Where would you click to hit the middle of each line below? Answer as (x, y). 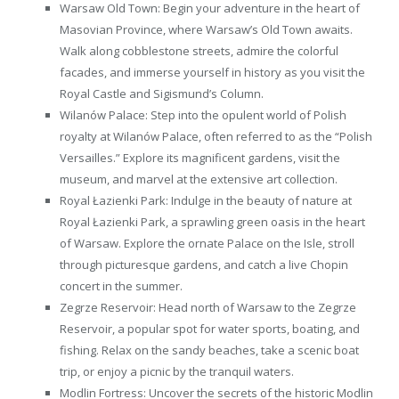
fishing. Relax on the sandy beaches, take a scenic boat (209, 350)
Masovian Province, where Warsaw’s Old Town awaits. (206, 29)
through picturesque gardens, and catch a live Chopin (204, 264)
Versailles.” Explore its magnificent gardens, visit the (200, 157)
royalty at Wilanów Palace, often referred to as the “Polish (216, 136)
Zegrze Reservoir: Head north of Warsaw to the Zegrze (208, 307)
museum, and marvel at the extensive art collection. (199, 179)
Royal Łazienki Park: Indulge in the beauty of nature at (206, 200)
